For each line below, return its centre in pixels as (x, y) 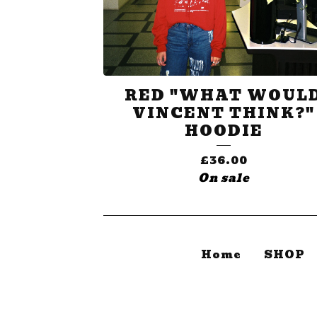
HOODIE (224, 131)
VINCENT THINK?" (224, 114)
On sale (224, 178)
